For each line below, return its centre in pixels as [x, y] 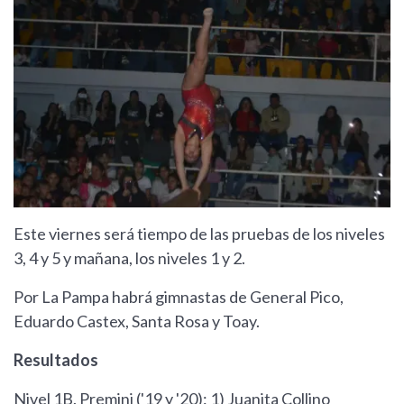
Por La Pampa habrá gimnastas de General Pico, [179, 297]
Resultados [56, 360]
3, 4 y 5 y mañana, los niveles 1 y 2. [129, 258]
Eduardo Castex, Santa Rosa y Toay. [137, 321]
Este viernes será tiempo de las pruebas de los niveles [199, 234]
